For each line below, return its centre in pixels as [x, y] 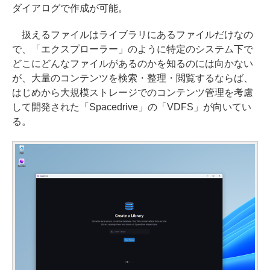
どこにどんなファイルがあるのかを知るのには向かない [133, 63]
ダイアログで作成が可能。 [70, 8]
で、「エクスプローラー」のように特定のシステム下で [133, 49]
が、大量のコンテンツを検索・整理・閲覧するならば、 [133, 78]
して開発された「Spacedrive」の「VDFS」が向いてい [132, 107]
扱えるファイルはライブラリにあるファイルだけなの [133, 34]
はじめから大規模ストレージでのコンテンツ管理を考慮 [133, 92]
